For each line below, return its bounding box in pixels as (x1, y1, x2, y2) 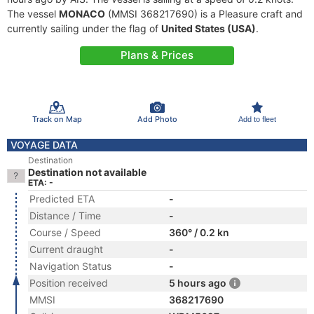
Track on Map (32, 114, 82, 124)
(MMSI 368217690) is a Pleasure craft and (105, 8, 303, 20)
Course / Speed (29, 226, 101, 238)
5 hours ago (169, 277, 226, 289)
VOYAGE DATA (11, 139, 78, 151)
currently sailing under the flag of (7, 22, 161, 34)
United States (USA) (161, 22, 256, 34)
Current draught (29, 243, 103, 255)
